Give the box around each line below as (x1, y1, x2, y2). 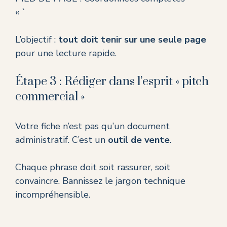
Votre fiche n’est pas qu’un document (15, 120, 170, 133)
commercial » (15, 89, 85, 105)
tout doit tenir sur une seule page (58, 33, 206, 46)
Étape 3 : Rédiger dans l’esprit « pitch (15, 74, 209, 90)
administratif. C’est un (15, 134, 108, 146)
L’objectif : (15, 33, 58, 46)
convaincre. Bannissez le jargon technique (15, 175, 185, 187)
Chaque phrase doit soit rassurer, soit (15, 161, 170, 174)
